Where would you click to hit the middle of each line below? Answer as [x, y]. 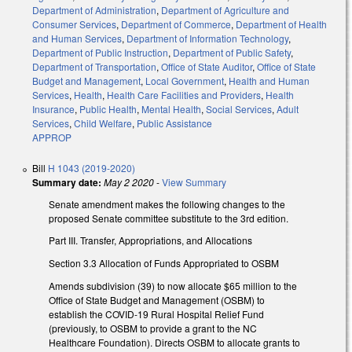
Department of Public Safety [232, 52]
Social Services [239, 108]
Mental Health [171, 108]
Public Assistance [174, 123]
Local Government [185, 80]
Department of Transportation [94, 66]
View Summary [194, 181]
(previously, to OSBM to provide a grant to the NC [153, 328]
